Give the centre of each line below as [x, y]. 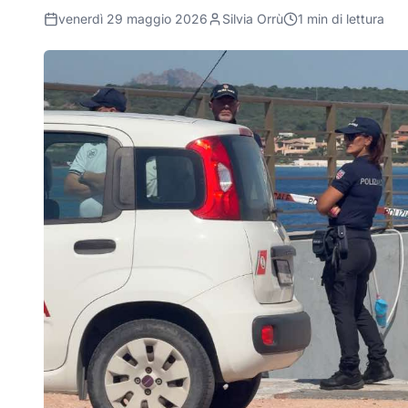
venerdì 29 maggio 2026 [133, 19]
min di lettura [344, 19]
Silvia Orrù [253, 19]
